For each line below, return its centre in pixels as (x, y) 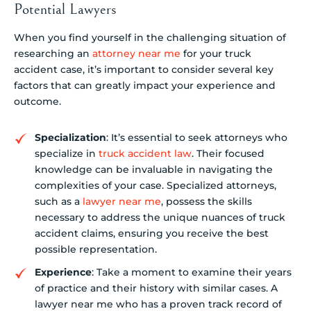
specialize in (67, 154)
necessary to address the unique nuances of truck (160, 218)
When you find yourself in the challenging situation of (150, 37)
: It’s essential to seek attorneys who (197, 138)
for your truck (216, 53)
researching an (53, 53)
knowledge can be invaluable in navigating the (154, 170)
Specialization (70, 138)
